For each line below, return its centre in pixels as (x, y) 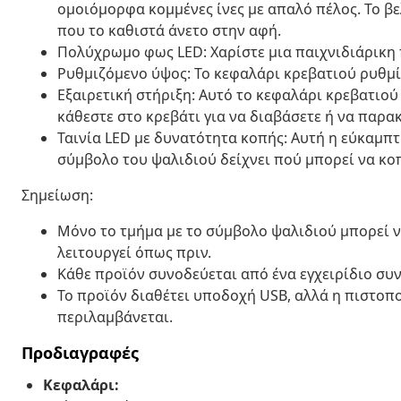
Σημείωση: (57, 195)
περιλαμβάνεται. (115, 316)
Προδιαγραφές (80, 352)
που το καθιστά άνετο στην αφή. (169, 30)
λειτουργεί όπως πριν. (134, 252)
